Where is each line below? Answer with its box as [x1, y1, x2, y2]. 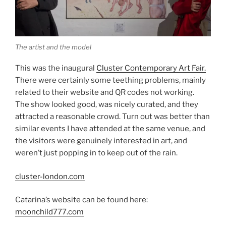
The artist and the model [15, 42, 91, 51]
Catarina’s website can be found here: [15, 195, 148, 205]
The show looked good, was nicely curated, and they [15, 100, 198, 109]
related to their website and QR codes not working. [15, 88, 194, 97]
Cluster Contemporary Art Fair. [96, 64, 206, 73]
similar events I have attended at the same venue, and [15, 124, 205, 134]
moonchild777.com [15, 207, 84, 217]
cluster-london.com [15, 172, 85, 181]
